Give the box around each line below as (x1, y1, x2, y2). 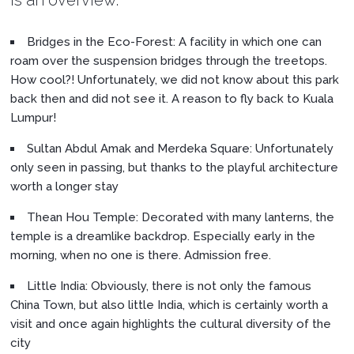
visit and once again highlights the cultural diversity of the (10, 316, 332, 331)
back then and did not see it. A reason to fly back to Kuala (10, 91, 334, 106)
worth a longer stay (10, 179, 119, 194)
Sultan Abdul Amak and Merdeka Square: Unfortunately (27, 141, 334, 156)
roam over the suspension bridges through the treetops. (10, 53, 328, 68)
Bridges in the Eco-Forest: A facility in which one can (27, 34, 322, 49)
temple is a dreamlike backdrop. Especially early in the (10, 228, 316, 243)
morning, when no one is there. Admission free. (10, 247, 272, 262)
